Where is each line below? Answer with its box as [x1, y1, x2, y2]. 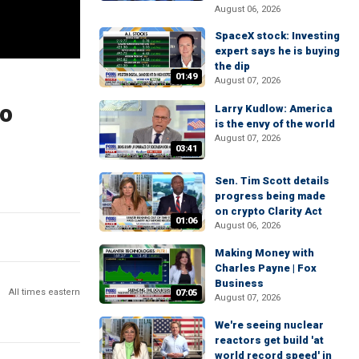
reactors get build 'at [215, 334, 324, 347]
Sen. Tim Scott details [215, 174, 329, 187]
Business [215, 277, 264, 290]
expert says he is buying [215, 45, 340, 58]
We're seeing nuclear [215, 319, 324, 332]
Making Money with [215, 247, 314, 260]
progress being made [215, 189, 325, 202]
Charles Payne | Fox [215, 262, 317, 275]
